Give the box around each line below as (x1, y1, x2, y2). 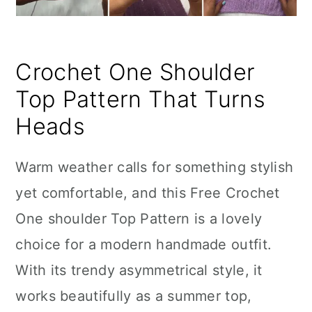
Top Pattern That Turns (15, 86, 265, 113)
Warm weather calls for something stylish (15, 159, 294, 175)
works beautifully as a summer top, (15, 288, 252, 304)
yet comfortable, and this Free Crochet (15, 185, 280, 201)
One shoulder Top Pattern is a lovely (15, 210, 263, 227)
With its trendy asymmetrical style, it (15, 262, 263, 279)
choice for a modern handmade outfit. (15, 236, 272, 253)
